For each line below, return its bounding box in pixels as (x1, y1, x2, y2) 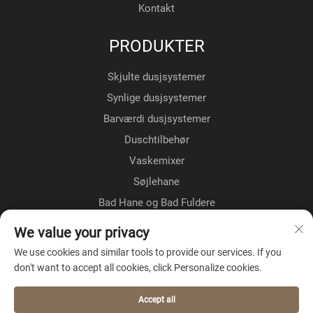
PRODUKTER (108, 36, 205, 56)
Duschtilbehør (124, 133, 189, 146)
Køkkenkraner (124, 238, 189, 251)
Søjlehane (133, 175, 180, 188)
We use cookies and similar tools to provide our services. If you (14, 247, 282, 258)
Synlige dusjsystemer (107, 91, 206, 104)
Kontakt (138, 1, 175, 15)
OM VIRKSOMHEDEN (78, 272, 235, 292)
